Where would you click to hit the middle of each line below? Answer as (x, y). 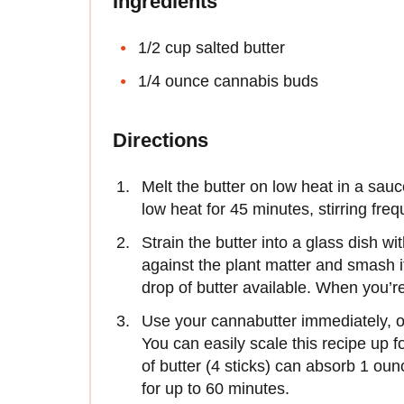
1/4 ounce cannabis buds (228, 81)
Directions (161, 140)
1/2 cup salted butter (211, 47)
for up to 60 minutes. (216, 388)
